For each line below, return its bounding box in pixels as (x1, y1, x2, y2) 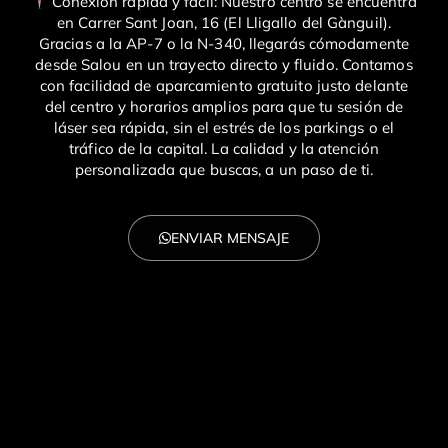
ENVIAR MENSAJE (171, 229, 289, 248)
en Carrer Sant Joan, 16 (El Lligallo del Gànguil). (56, 13, 391, 33)
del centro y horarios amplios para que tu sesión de (44, 97, 404, 117)
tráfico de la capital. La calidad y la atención (69, 139, 379, 159)
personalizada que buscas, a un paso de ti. (74, 160, 374, 180)
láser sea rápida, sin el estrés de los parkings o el (53, 118, 395, 138)
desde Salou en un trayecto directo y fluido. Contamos (35, 55, 413, 75)
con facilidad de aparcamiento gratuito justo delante (39, 76, 409, 96)
